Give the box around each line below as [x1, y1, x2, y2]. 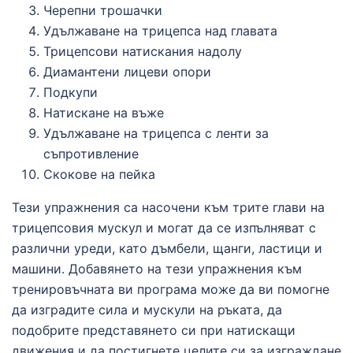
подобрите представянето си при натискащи [12, 321, 295, 338]
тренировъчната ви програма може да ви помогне [12, 281, 329, 297]
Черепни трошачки [43, 2, 162, 18]
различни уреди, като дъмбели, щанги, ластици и [12, 240, 322, 256]
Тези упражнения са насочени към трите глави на [12, 199, 325, 215]
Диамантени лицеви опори [43, 63, 211, 80]
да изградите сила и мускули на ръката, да [12, 301, 282, 318]
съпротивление [43, 145, 139, 162]
